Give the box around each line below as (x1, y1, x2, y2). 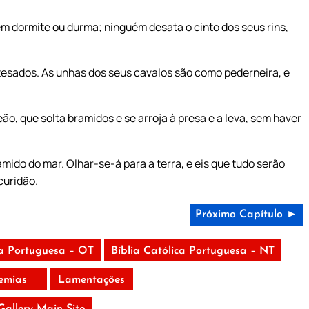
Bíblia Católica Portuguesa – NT (110, 245, 275, 257)
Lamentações (58, 274, 126, 286)
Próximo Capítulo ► (195, 208, 297, 220)
